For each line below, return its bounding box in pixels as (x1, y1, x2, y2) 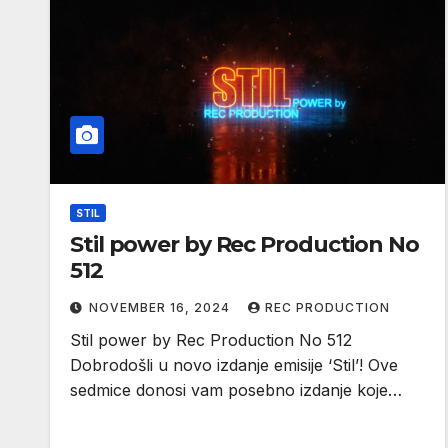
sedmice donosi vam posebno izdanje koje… (70, 379, 402, 400)
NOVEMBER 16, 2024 (89, 299, 234, 315)
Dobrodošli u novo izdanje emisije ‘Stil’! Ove (70, 354, 398, 375)
